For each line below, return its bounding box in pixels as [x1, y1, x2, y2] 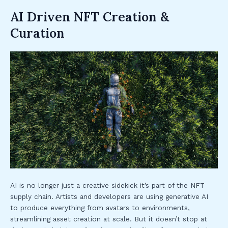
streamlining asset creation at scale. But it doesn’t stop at [10, 214, 207, 223]
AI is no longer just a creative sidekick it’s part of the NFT [10, 181, 205, 189]
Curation [10, 25, 65, 42]
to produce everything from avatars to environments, [10, 203, 190, 212]
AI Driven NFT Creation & [10, 9, 169, 25]
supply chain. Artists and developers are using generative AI [10, 192, 208, 201]
